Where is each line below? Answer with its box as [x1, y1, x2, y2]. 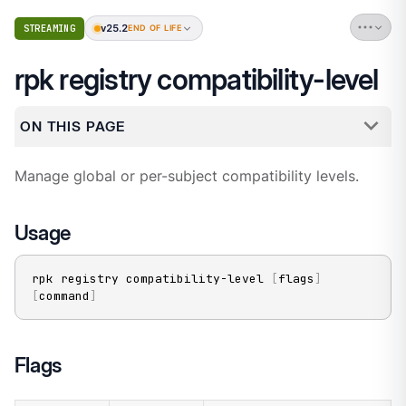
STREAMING [23, 22, 76, 35]
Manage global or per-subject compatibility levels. [14, 167, 359, 185]
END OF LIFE [128, 24, 182, 34]
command [38, 287, 90, 304]
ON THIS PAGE [19, 117, 125, 135]
